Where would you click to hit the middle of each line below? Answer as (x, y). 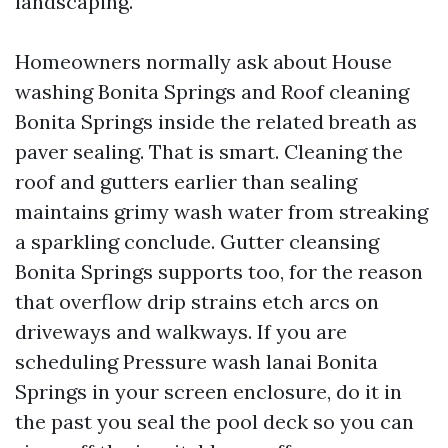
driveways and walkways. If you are (181, 331)
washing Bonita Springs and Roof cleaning (212, 91)
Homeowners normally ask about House (203, 61)
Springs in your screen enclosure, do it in (208, 391)
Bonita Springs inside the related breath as (216, 121)
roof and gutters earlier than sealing (186, 181)
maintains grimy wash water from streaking (221, 211)
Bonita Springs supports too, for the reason (219, 271)
